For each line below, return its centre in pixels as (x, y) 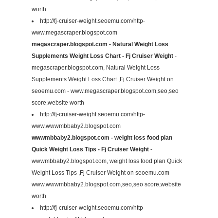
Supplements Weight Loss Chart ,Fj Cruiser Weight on (103, 80)
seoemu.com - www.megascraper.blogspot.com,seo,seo (105, 91)
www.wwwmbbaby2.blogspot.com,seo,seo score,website (106, 185)
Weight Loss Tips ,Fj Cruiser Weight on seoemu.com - (102, 173)
